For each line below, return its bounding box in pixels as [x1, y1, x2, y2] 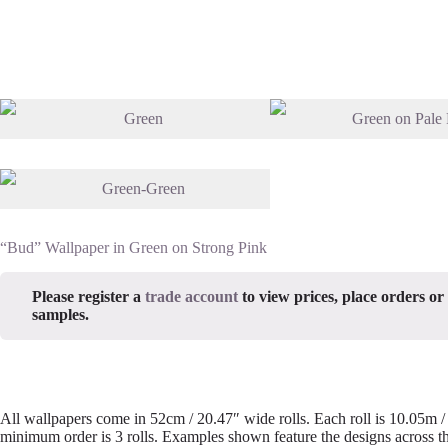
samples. [32, 306, 89, 324]
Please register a [32, 288, 145, 306]
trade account [145, 288, 238, 306]
